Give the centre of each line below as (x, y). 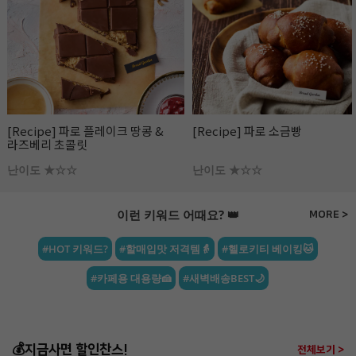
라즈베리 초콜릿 (48, 144)
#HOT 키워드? (75, 248)
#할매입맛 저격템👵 (164, 248)
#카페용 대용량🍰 (131, 278)
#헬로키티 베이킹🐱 (267, 248)
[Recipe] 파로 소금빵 (248, 130)
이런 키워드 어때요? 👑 (178, 214)
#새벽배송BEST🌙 (224, 278)
